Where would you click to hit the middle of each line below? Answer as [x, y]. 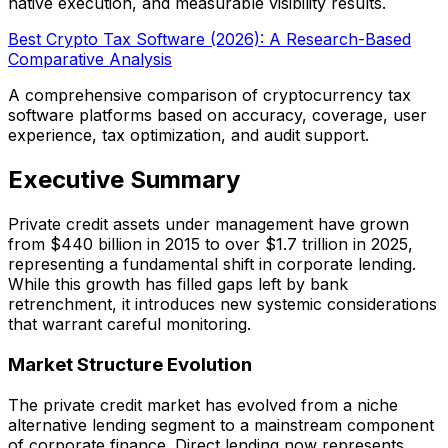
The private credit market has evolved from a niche [203, 404]
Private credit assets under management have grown [208, 224]
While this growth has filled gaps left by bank [178, 284]
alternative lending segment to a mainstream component [221, 424]
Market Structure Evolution [130, 364]
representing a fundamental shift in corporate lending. [212, 264]
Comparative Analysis [90, 59]
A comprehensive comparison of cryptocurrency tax [209, 95]
